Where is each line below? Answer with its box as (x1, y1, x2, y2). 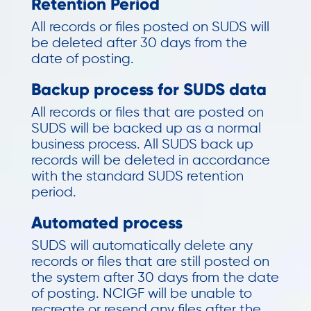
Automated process (31, 212, 183, 233)
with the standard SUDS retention (31, 169, 244, 184)
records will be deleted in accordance (31, 153, 270, 168)
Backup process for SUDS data (31, 79, 267, 99)
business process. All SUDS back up (31, 137, 253, 152)
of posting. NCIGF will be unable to (31, 287, 252, 301)
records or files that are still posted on (31, 255, 269, 269)
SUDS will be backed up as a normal (31, 121, 261, 136)
